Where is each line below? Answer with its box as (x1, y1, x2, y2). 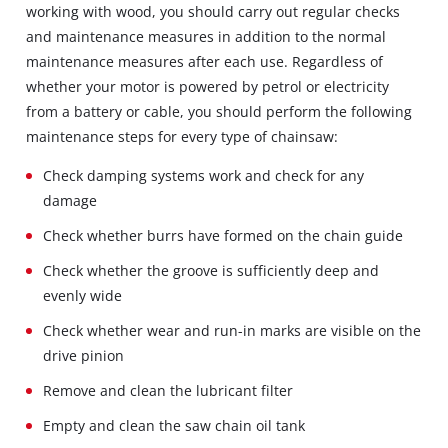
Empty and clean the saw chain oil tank (43, 415, 306, 435)
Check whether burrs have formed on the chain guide (43, 225, 404, 245)
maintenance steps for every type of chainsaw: (26, 126, 339, 146)
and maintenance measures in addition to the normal (26, 26, 387, 46)
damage (43, 190, 98, 210)
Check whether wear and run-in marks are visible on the (43, 320, 422, 340)
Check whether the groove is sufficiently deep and (43, 260, 380, 280)
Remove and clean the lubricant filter (43, 380, 294, 400)
